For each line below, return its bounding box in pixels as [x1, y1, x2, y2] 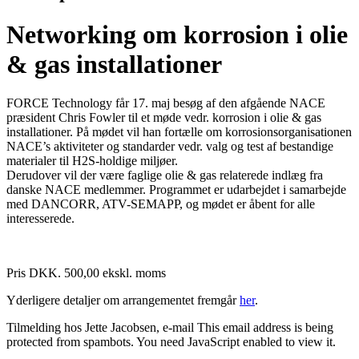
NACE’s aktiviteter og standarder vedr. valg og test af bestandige [6, 139, 333, 154]
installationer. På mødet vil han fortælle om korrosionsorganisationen [6, 125, 352, 139]
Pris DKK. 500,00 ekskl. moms [6, 266, 166, 280]
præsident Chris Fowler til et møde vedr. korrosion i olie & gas [6, 111, 321, 125]
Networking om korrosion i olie [6, 20, 348, 49]
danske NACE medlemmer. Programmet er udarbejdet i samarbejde [6, 183, 346, 197]
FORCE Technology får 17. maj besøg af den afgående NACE [6, 96, 325, 111]
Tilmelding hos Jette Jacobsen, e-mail [6, 321, 197, 335]
